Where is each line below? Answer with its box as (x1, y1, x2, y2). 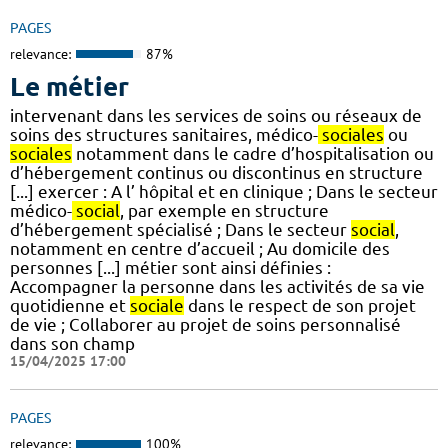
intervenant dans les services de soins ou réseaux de (10, 106, 422, 126)
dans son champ (10, 334, 135, 354)
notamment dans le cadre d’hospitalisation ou (72, 144, 434, 164)
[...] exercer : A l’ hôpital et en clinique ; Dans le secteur (10, 182, 438, 202)
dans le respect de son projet (184, 296, 416, 316)
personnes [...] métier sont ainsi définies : (10, 258, 331, 278)
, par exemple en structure (120, 201, 329, 221)
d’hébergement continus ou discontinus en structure (10, 163, 423, 183)
